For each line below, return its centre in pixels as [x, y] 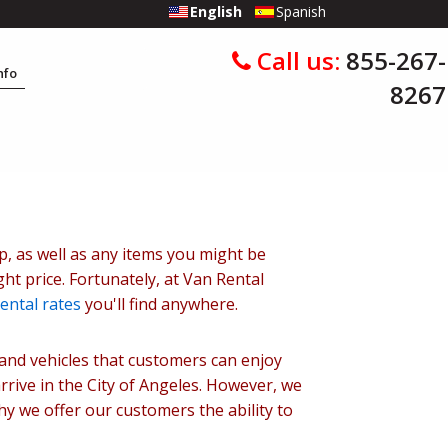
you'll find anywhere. [159, 304]
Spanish [300, 11]
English [217, 11]
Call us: [298, 60]
